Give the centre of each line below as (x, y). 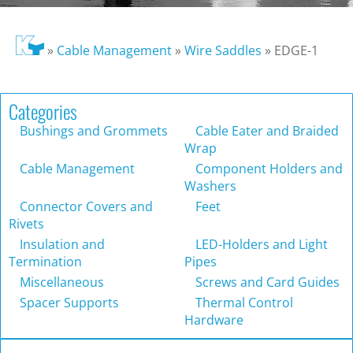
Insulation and (61, 245)
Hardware (214, 320)
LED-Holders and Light (260, 245)
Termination (45, 262)
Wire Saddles (223, 51)
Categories (43, 111)
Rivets (26, 224)
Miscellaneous (60, 282)
